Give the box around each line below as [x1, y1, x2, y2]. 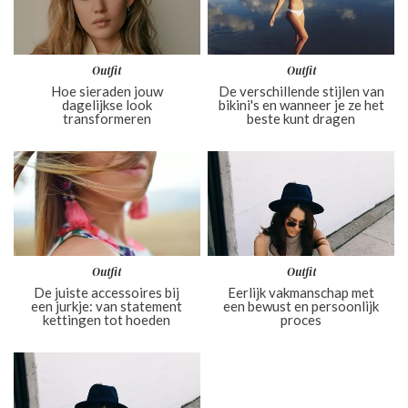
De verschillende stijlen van [218, 82, 384, 99]
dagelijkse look [61, 96, 152, 113]
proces [280, 311, 322, 328]
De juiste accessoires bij [34, 283, 180, 301]
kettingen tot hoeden [43, 311, 171, 328]
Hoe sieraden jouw [50, 82, 163, 99]
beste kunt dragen [247, 109, 356, 127]
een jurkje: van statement [31, 297, 183, 314]
